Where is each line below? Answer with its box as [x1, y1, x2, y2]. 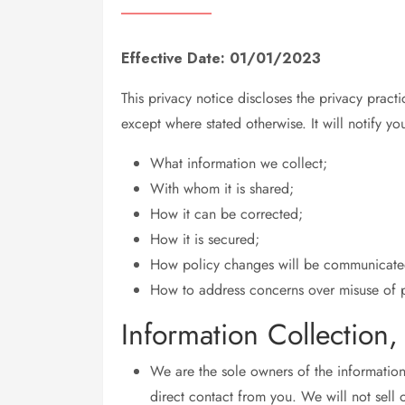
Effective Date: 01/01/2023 [121, 48, 321, 69]
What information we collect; [150, 153, 327, 174]
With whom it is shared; [150, 178, 294, 199]
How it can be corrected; [150, 203, 303, 224]
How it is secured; [150, 229, 259, 250]
